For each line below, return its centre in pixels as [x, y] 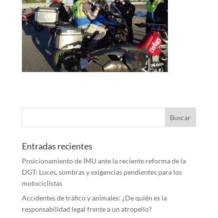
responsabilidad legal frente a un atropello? [87, 209]
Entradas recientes [57, 146]
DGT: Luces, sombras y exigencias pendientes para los [102, 172]
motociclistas [42, 183]
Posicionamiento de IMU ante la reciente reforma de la [104, 161]
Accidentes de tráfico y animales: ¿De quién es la [94, 198]
